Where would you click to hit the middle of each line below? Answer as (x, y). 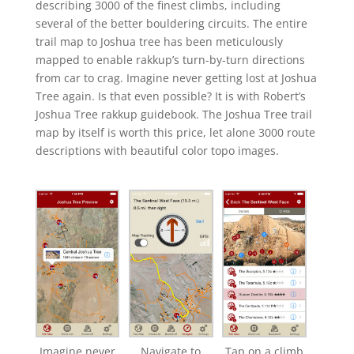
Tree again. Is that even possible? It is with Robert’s (170, 96)
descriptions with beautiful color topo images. (157, 150)
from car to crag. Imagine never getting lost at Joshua (176, 77)
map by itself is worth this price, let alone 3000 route (175, 132)
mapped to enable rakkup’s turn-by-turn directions (170, 59)
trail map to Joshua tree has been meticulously (159, 41)
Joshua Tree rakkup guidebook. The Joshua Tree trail (173, 114)
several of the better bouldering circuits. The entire (171, 23)
